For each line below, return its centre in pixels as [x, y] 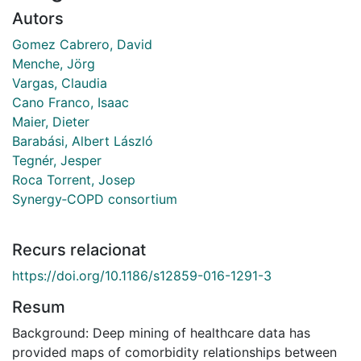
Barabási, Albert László [83, 141]
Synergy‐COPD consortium [95, 199]
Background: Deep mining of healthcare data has [161, 332]
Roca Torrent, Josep [74, 179]
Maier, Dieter [51, 121]
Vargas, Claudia [60, 83]
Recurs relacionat [79, 249]
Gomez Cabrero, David [82, 44]
